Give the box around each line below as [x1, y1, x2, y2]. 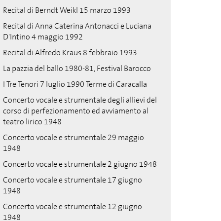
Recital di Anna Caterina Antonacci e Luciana [3, 21, 151, 31]
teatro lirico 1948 [3, 116, 62, 127]
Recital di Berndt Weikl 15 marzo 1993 [3, 5, 131, 15]
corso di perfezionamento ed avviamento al [3, 106, 148, 116]
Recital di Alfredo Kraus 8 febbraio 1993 [3, 47, 137, 58]
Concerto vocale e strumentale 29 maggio [3, 132, 144, 143]
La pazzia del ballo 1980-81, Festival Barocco [3, 63, 151, 74]
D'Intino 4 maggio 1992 [3, 32, 83, 42]
